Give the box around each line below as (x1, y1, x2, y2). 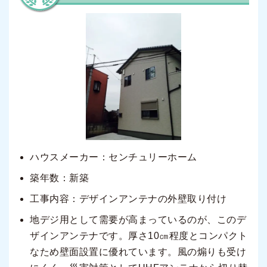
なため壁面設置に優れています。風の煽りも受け (30, 246, 246, 257)
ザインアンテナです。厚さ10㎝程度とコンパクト (30, 230, 248, 241)
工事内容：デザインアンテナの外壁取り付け (30, 193, 226, 204)
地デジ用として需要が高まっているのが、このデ (30, 214, 246, 225)
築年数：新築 (30, 172, 89, 183)
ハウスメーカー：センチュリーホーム (30, 151, 197, 162)
